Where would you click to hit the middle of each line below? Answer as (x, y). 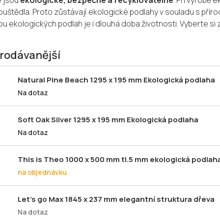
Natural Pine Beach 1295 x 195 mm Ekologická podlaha (116, 80)
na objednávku (42, 172)
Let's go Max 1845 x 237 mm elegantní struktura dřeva (116, 199)
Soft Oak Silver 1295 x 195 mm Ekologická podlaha (108, 119)
